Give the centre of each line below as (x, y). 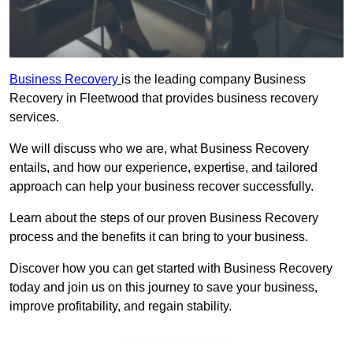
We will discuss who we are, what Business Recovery (159, 149)
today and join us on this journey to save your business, (163, 288)
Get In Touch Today (176, 338)
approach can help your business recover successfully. (162, 187)
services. (34, 117)
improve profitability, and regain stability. (121, 307)
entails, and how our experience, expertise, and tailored (163, 168)
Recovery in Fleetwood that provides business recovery (164, 98)
